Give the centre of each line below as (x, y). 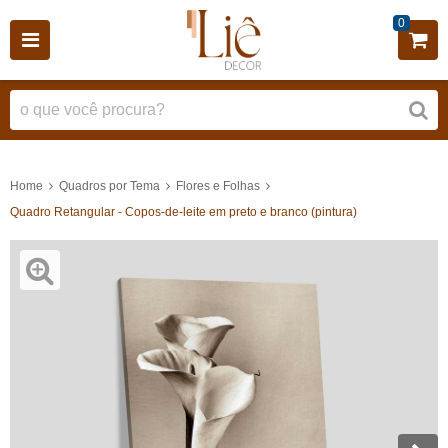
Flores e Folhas (218, 185)
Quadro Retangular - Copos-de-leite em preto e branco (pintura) (183, 211)
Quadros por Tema (109, 185)
